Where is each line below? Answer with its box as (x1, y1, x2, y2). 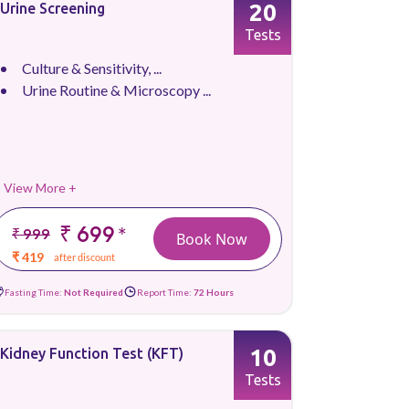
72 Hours (194, 286, 234, 298)
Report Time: (137, 286, 194, 298)
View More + (4, 180, 77, 195)
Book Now (176, 228, 247, 249)
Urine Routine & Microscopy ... (22, 81, 211, 99)
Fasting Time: (5, 286, 64, 298)
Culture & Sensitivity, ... (22, 59, 162, 77)
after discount (54, 251, 116, 263)
